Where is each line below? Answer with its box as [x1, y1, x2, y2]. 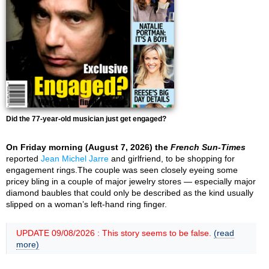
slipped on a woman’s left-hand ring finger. [6, 199, 167, 209]
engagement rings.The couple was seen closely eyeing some [6, 165, 238, 175]
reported [6, 154, 41, 163]
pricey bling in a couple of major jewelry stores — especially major [6, 177, 256, 186]
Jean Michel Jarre [41, 154, 109, 163]
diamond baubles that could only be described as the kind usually [6, 188, 253, 198]
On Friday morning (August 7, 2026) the [6, 142, 171, 152]
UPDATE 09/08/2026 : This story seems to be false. [16, 228, 214, 238]
